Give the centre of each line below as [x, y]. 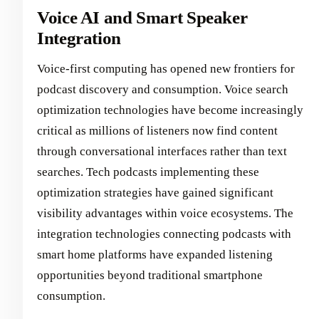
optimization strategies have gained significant [155, 192]
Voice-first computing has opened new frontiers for [166, 68]
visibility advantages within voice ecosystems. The [165, 213]
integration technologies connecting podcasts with [164, 234]
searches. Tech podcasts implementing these [148, 172]
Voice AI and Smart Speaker [142, 18]
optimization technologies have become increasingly [170, 110]
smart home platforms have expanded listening [155, 254]
